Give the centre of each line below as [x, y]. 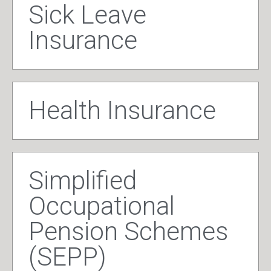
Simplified [83, 181]
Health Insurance [122, 111]
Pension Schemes [128, 232]
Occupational [102, 206]
